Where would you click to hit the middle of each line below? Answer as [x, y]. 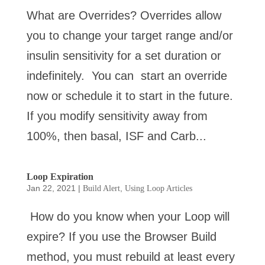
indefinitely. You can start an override [127, 75]
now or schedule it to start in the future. [130, 96]
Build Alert [101, 188]
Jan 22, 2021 [51, 188]
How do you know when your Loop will [128, 216]
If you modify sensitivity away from [117, 116]
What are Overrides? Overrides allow [124, 15]
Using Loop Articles [158, 188]
